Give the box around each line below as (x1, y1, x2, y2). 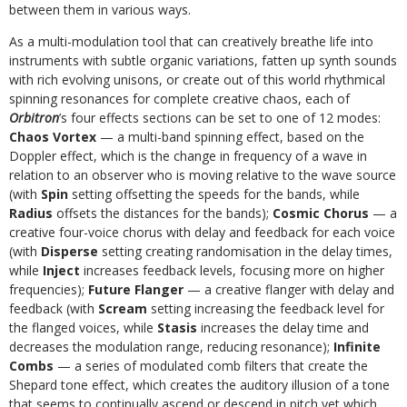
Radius (9, 204, 56, 222)
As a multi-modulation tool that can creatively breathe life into (9, 33, 373, 50)
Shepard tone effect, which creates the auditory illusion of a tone (9, 376, 390, 393)
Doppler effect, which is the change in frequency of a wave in (9, 147, 367, 164)
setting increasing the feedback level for (151, 300, 384, 317)
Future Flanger (88, 281, 187, 298)
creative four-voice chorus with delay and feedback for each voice (9, 223, 395, 241)
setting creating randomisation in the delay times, (102, 243, 392, 260)
